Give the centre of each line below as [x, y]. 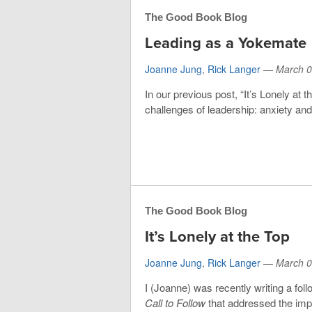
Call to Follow [175, 303]
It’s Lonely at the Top [217, 237]
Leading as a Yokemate [226, 43]
